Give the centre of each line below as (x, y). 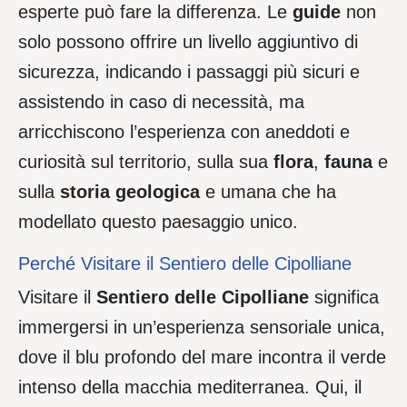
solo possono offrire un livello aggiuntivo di (188, 42)
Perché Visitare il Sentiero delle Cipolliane (185, 264)
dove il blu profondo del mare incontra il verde (202, 357)
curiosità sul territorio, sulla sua (146, 162)
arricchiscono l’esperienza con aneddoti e (184, 132)
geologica (158, 192)
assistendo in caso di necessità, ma (161, 102)
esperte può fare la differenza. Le (155, 12)
